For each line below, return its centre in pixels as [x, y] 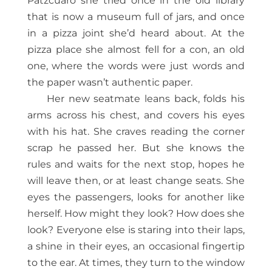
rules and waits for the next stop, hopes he [136, 165]
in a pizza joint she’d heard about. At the [136, 33]
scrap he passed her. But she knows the [136, 148]
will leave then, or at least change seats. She [136, 181]
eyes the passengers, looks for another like [136, 197]
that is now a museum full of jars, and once [136, 17]
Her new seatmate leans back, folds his [146, 99]
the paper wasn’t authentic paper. [110, 83]
